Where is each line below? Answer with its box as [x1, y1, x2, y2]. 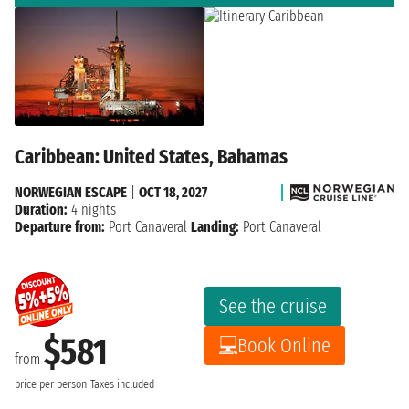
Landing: [191, 217, 239, 236]
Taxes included [90, 376, 154, 392]
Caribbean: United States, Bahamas [15, 143, 288, 169]
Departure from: [15, 217, 105, 236]
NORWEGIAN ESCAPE [15, 183, 127, 201]
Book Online [237, 332, 330, 358]
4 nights [68, 200, 116, 218]
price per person [15, 376, 87, 392]
